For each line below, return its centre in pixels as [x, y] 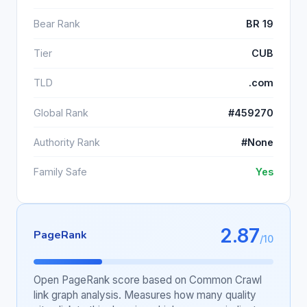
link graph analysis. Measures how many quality [145, 295]
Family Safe [60, 172]
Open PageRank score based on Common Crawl [148, 280]
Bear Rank [57, 24]
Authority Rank [67, 142]
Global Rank [61, 112]
